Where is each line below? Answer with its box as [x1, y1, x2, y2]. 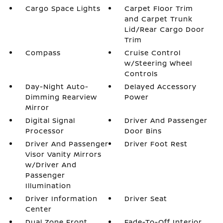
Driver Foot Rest [124, 138, 188, 148]
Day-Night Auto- [25, 81, 89, 91]
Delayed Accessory [124, 81, 197, 91]
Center [25, 204, 52, 214]
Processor [25, 125, 64, 135]
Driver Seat [124, 193, 168, 203]
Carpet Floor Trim [124, 3, 194, 13]
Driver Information [25, 193, 98, 203]
